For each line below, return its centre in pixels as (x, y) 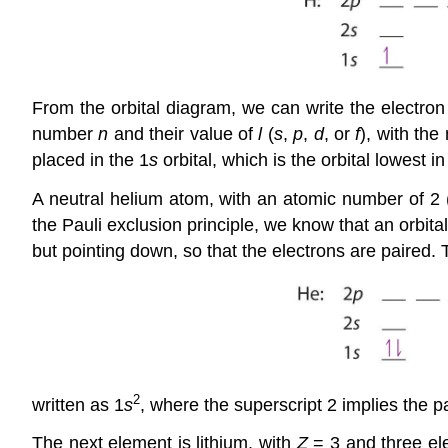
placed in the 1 (90, 160)
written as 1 (78, 404)
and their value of (183, 134)
